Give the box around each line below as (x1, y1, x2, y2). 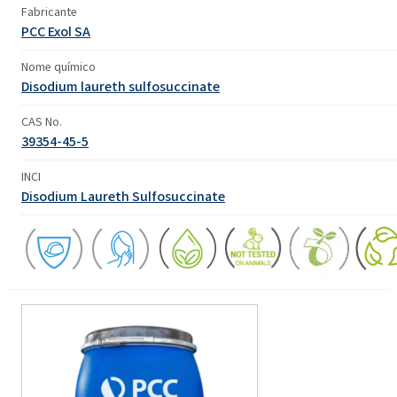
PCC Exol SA (21, 21, 90, 41)
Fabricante (21, 3, 77, 20)
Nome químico (21, 58, 96, 75)
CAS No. (21, 113, 62, 130)
